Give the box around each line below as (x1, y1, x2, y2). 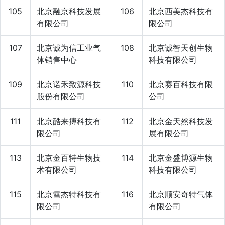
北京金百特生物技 (37, 152, 101, 163)
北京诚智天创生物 (149, 42, 213, 53)
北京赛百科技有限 (149, 79, 213, 89)
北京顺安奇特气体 (149, 189, 213, 199)
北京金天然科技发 (149, 116, 213, 126)
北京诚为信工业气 (37, 42, 101, 53)
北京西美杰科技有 (149, 6, 213, 16)
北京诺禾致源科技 (37, 79, 101, 89)
